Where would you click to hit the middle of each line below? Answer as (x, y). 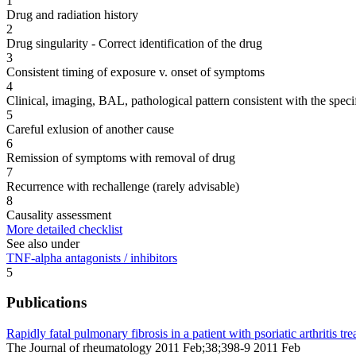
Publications (46, 303)
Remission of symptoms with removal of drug (121, 157)
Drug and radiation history (72, 14)
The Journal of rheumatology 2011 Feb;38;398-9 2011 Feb (153, 347)
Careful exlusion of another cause (90, 129)
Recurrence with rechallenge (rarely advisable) (123, 186)
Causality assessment (59, 215)
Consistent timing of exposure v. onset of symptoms (135, 72)
